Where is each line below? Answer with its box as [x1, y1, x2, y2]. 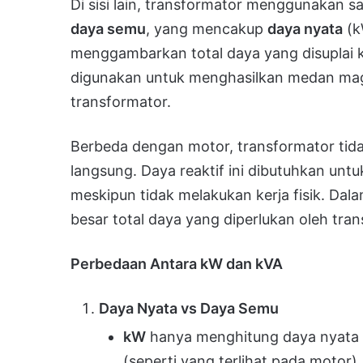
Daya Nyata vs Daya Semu [99, 299, 279, 317]
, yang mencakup [146, 19, 267, 37]
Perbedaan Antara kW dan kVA [70, 254, 283, 272]
